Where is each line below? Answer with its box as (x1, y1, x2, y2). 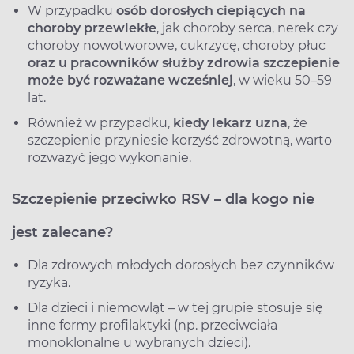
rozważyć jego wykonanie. (28, 149, 191, 165)
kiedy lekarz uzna (173, 115, 288, 130)
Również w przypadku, (28, 115, 173, 130)
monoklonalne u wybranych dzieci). (28, 334, 250, 350)
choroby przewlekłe (28, 20, 156, 36)
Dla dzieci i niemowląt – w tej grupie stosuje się (28, 299, 323, 315)
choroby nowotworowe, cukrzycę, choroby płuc (28, 37, 326, 53)
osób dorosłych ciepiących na (116, 2, 306, 18)
